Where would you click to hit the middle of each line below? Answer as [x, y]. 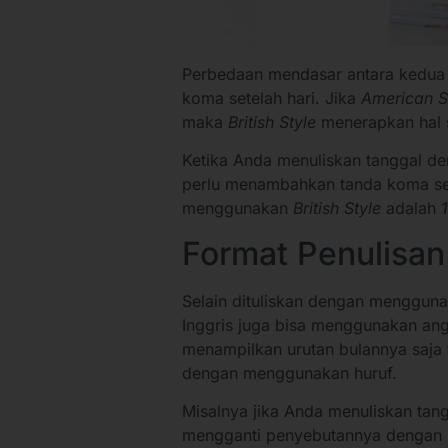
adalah [413, 208]
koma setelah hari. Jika [271, 97]
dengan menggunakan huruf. [289, 372]
